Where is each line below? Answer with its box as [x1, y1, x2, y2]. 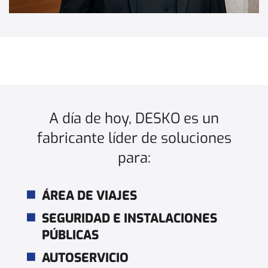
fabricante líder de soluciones [36, 128, 232, 148]
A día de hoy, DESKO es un [49, 108, 219, 128]
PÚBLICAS [42, 226, 99, 243]
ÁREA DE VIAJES [42, 187, 137, 204]
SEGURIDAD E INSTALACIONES [42, 209, 217, 227]
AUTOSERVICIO [42, 249, 129, 266]
